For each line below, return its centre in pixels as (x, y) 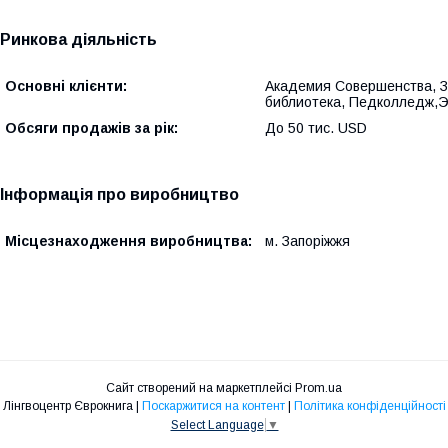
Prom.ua (318, 388)
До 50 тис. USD (316, 128)
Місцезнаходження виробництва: (128, 241)
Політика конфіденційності (369, 406)
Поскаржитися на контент (213, 406)
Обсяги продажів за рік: (91, 128)
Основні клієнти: (66, 86)
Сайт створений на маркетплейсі (200, 388)
